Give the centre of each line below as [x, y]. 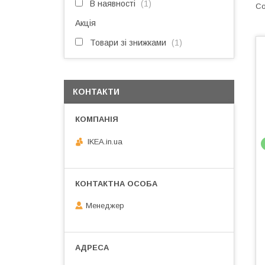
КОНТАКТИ [96, 92]
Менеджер [105, 206]
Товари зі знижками [128, 43]
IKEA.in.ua [105, 141]
